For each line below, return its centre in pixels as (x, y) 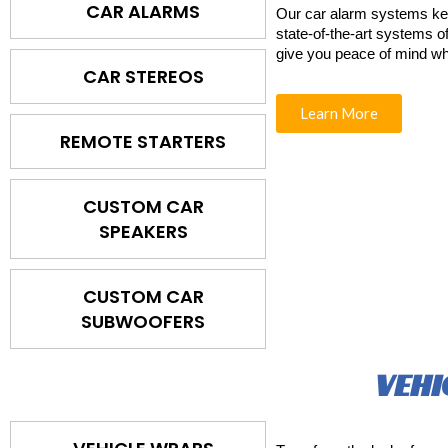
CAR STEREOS (143, 77)
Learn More (339, 113)
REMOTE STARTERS (143, 142)
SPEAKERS (143, 232)
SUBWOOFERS (143, 322)
